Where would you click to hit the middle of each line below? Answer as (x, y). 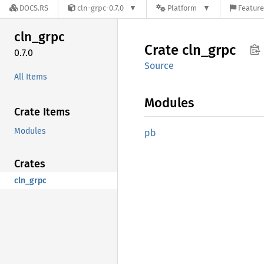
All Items (31, 77)
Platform (182, 8)
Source (159, 66)
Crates (30, 164)
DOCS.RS (34, 8)
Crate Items (42, 112)
